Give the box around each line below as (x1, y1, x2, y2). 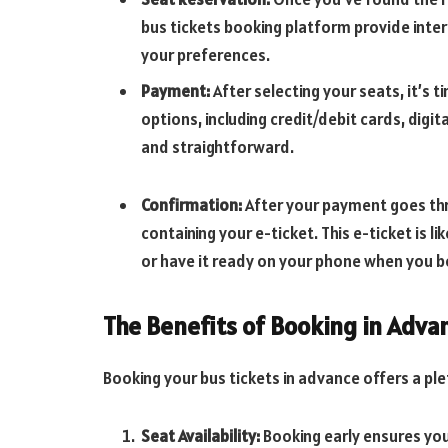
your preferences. (141, 44, 270, 67)
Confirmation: (141, 193, 245, 216)
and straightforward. (141, 135, 294, 158)
